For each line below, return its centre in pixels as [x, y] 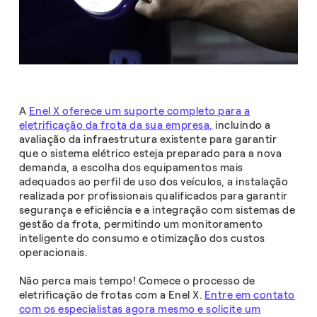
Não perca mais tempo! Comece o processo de [137, 281]
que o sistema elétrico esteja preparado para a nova [150, 153]
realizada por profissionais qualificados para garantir [153, 196]
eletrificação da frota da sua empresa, [116, 125]
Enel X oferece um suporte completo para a [139, 111]
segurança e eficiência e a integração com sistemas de [157, 210]
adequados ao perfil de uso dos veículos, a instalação [154, 181]
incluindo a [242, 125]
